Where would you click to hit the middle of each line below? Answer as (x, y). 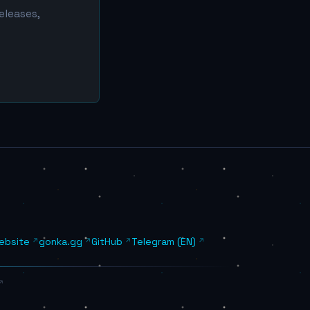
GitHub (107, 241)
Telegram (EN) (164, 241)
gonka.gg (61, 241)
